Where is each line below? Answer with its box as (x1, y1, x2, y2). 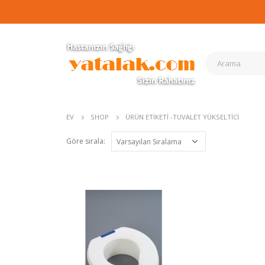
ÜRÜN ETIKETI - (125, 112, 173, 121)
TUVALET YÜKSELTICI (173, 112, 239, 121)
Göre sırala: (66, 136, 105, 146)
